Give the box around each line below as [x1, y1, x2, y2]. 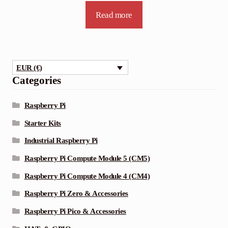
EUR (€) [16, 64, 42, 72]
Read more [96, 10, 132, 20]
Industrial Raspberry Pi [24, 136, 98, 145]
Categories [12, 74, 61, 87]
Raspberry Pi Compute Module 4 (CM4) [24, 172, 150, 180]
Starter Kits [24, 119, 61, 127]
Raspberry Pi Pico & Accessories [24, 207, 126, 215]
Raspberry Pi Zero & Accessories [24, 189, 128, 198]
